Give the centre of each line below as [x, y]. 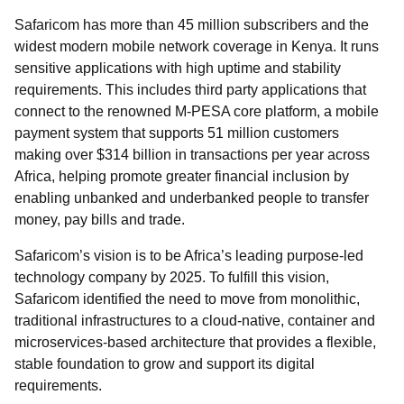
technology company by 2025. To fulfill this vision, [172, 277]
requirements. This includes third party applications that [190, 90]
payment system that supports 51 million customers [177, 133]
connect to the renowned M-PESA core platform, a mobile [197, 111]
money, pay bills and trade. [101, 220]
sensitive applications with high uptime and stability [178, 68]
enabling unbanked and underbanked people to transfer [192, 198]
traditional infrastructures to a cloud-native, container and [195, 321]
